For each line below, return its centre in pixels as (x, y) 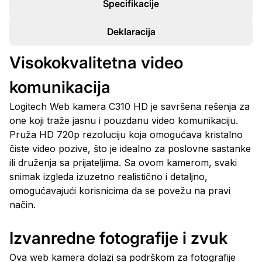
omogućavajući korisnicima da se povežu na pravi (120, 191)
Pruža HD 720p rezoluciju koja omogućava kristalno (126, 135)
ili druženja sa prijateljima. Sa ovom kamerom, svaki (123, 163)
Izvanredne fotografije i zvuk (118, 238)
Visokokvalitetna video (96, 63)
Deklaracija (131, 32)
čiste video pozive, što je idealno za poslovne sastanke (130, 149)
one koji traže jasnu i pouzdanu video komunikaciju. (124, 120)
